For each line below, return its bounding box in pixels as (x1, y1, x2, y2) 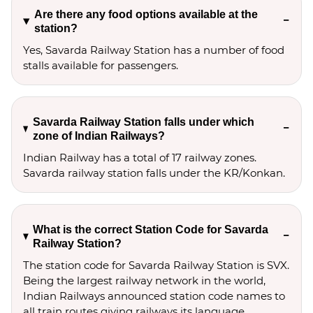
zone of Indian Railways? (32, 130, 165, 142)
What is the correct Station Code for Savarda (33, 224, 269, 235)
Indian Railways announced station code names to (23, 289, 285, 303)
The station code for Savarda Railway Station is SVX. (23, 259, 289, 272)
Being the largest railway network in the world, (23, 274, 265, 287)
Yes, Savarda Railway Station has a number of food (23, 43, 284, 57)
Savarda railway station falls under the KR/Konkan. (23, 166, 285, 180)
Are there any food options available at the (34, 8, 258, 20)
